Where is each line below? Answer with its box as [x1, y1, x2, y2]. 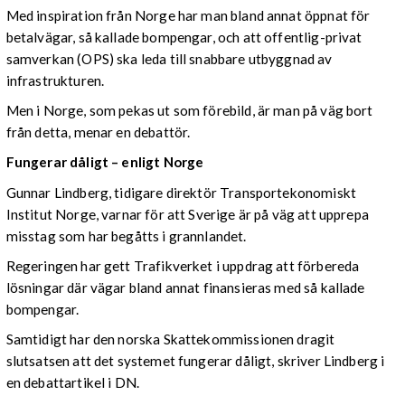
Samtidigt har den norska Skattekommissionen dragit [5, 330, 335, 347]
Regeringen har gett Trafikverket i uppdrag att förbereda [5, 257, 360, 274]
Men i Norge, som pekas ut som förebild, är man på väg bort [5, 102, 373, 119]
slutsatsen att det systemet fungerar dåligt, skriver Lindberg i [5, 352, 385, 369]
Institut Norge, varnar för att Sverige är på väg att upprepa [5, 205, 369, 222]
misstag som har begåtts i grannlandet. [5, 227, 247, 244]
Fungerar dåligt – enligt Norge [5, 154, 204, 171]
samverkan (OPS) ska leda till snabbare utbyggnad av [5, 51, 333, 67]
